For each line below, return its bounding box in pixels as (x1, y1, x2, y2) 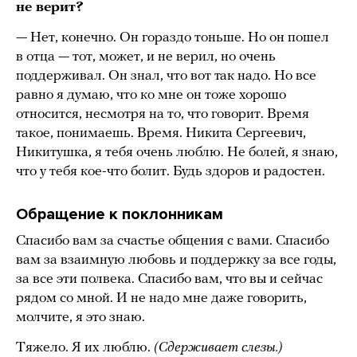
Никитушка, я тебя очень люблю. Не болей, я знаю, (16, 144, 338, 160)
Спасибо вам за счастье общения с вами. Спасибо (16, 233, 329, 249)
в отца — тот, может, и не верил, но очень (16, 49, 276, 65)
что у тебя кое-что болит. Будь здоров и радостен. (16, 163, 325, 179)
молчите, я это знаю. (16, 309, 145, 325)
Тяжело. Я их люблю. (16, 339, 151, 355)
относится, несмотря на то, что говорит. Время (16, 106, 309, 122)
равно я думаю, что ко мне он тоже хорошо (16, 87, 286, 103)
